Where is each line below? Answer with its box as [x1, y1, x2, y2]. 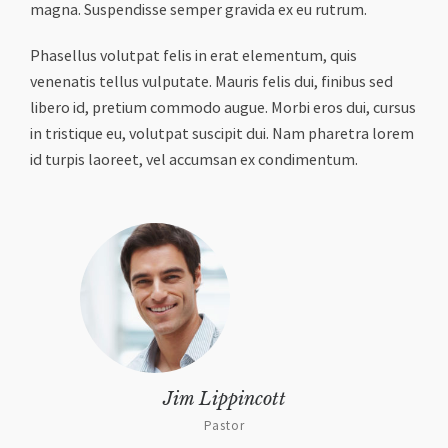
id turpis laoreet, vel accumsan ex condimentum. [30, 151, 358, 169]
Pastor [203, 419, 245, 433]
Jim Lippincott [162, 388, 286, 410]
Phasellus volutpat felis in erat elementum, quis [30, 47, 357, 65]
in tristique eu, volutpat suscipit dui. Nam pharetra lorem [30, 125, 414, 143]
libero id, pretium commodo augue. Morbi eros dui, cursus [30, 99, 416, 117]
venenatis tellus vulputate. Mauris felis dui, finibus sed [30, 73, 393, 91]
